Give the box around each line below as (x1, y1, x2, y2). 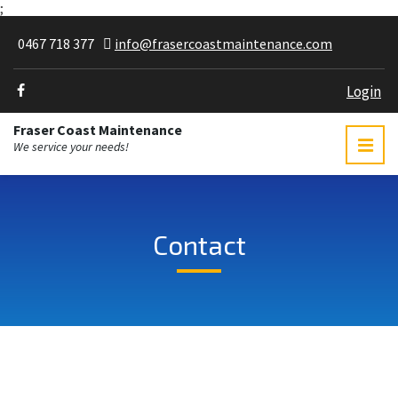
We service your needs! (13, 139, 129, 155)
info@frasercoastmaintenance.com (115, 35, 332, 52)
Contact (152, 228, 246, 260)
